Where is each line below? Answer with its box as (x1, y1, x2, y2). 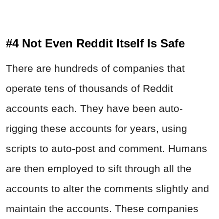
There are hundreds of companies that (6, 63, 185, 74)
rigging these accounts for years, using (6, 123, 187, 134)
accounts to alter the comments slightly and (6, 183, 209, 195)
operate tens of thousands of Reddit (6, 83, 173, 94)
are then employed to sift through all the (6, 163, 192, 175)
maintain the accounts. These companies (6, 203, 198, 215)
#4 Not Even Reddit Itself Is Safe (6, 37, 185, 50)
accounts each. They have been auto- (6, 103, 183, 114)
